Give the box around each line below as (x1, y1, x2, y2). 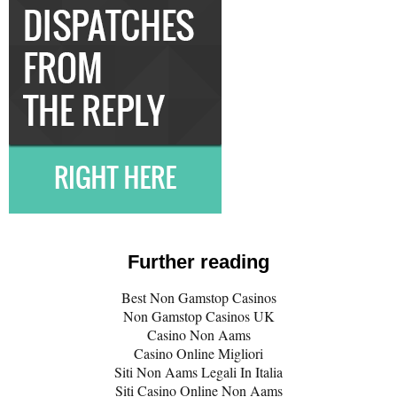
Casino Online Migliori (134, 344, 263, 362)
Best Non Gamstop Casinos (121, 288, 276, 307)
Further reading (128, 251, 269, 273)
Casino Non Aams (146, 325, 251, 344)
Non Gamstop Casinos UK (122, 307, 275, 325)
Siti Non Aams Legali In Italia (114, 362, 283, 381)
